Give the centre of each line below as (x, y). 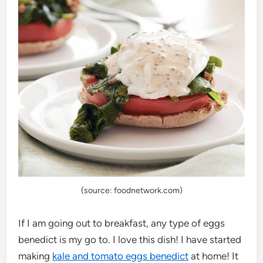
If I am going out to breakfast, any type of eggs (122, 223)
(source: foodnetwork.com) (131, 190)
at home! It (214, 256)
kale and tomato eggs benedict (121, 256)
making (36, 256)
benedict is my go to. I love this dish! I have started (130, 239)
